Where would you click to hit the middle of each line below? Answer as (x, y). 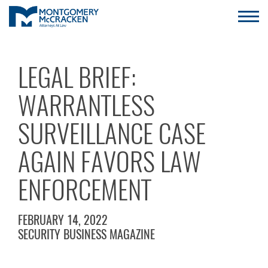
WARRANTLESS (86, 106)
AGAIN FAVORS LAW (109, 162)
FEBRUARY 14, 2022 (63, 220)
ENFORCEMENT (85, 190)
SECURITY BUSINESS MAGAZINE (86, 234)
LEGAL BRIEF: (77, 77)
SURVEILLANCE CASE (112, 134)
